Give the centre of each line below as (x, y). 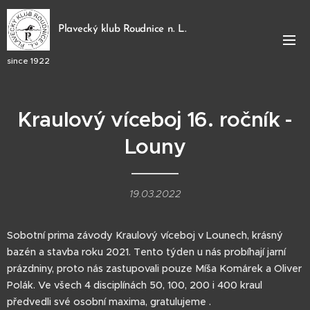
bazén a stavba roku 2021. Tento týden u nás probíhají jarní (146, 252)
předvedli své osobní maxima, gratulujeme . (110, 302)
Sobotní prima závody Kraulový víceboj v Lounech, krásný (145, 235)
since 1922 (28, 60)
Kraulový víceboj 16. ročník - (155, 120)
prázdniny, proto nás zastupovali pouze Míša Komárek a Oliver (154, 268)
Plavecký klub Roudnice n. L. (122, 29)
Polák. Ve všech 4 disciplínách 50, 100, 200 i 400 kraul (135, 285)
